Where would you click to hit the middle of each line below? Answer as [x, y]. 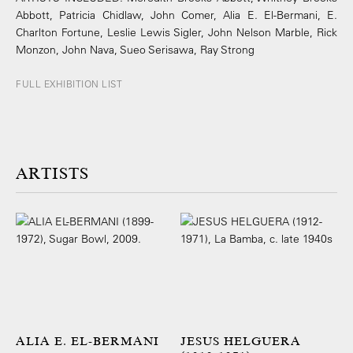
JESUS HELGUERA [241, 342]
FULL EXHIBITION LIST [69, 84]
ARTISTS [52, 174]
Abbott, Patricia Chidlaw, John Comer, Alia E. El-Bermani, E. [176, 15]
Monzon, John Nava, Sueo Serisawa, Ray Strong [135, 50]
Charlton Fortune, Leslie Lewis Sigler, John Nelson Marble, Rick [176, 33]
